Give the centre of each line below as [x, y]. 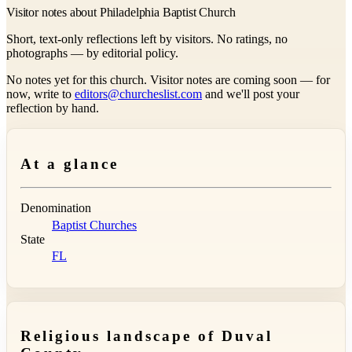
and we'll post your [251, 93]
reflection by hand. [53, 108]
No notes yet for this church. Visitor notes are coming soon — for [168, 79]
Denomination [56, 208]
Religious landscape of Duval [147, 336]
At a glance [70, 163]
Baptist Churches [94, 225]
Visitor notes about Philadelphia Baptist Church [121, 12]
